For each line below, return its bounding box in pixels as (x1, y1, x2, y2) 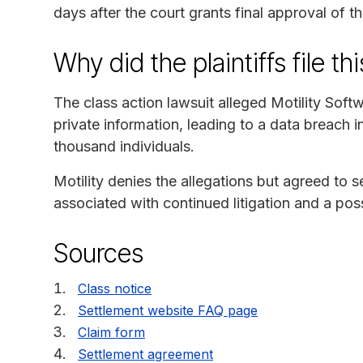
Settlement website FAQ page (78, 301, 258, 318)
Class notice (78, 280, 152, 297)
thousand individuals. (53, 137, 194, 155)
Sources (53, 237, 143, 269)
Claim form (78, 323, 145, 340)
